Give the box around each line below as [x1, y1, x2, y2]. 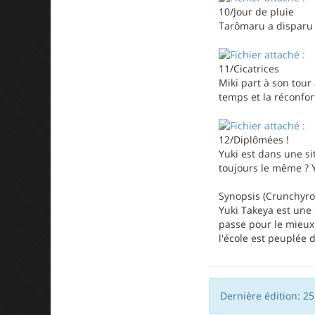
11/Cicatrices [219, 61, 279, 75]
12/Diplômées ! [219, 133, 289, 146]
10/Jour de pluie [219, 4, 294, 18]
